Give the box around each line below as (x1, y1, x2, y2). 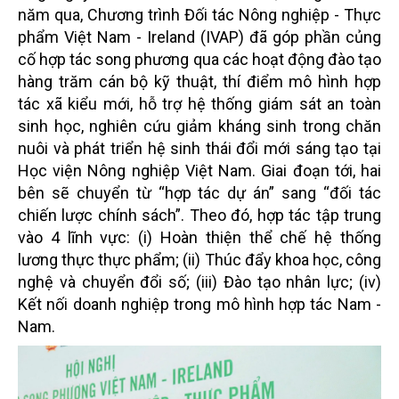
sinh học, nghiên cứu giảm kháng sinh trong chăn (18, 117, 381, 135)
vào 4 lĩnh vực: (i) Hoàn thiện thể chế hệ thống (18, 228, 381, 247)
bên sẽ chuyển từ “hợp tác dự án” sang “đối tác (18, 183, 381, 202)
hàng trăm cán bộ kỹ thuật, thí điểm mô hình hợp (18, 72, 381, 91)
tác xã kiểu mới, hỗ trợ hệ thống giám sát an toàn (18, 94, 381, 113)
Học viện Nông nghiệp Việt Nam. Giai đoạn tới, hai (18, 161, 381, 180)
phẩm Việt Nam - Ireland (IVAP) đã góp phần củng (18, 28, 381, 46)
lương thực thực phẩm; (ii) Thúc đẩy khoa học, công (18, 250, 381, 269)
